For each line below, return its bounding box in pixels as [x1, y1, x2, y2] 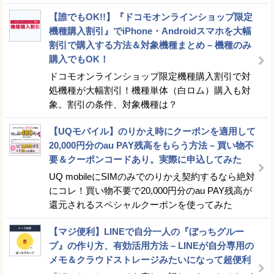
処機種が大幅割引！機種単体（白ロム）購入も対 [49, 84, 251, 95]
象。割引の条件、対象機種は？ [49, 98, 177, 109]
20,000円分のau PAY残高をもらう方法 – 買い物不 [49, 139, 254, 150]
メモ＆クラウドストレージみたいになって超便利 [49, 254, 251, 265]
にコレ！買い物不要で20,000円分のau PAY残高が [49, 185, 252, 196]
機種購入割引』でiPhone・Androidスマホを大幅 [49, 25, 251, 36]
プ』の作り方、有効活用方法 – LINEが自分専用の [49, 240, 254, 251]
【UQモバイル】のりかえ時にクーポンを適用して [49, 125, 256, 136]
